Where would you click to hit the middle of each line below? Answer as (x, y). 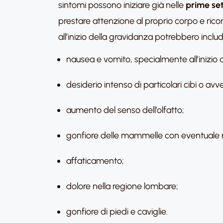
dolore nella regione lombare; (122, 186)
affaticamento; (95, 161)
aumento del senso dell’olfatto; (125, 110)
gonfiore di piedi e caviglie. (117, 212)
